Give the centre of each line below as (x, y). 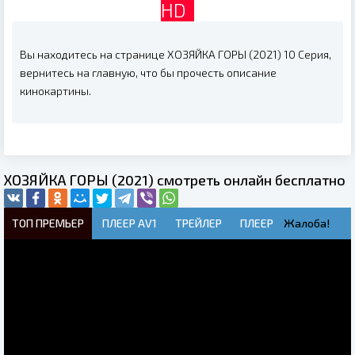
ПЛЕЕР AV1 (130, 223)
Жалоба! (307, 223)
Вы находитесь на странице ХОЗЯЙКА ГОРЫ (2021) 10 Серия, (176, 54)
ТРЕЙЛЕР (198, 223)
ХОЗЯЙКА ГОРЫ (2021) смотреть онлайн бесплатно (175, 180)
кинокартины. (55, 91)
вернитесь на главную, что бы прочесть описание (148, 73)
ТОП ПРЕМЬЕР (48, 223)
